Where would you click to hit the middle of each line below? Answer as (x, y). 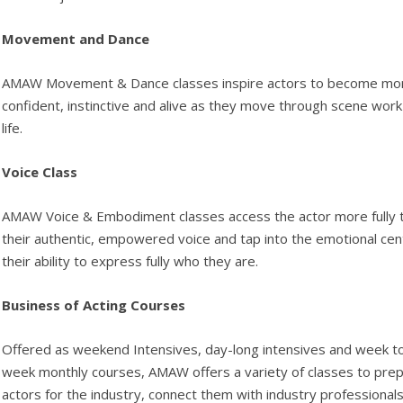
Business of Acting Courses (94, 305)
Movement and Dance (76, 39)
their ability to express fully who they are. (130, 261)
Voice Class (40, 172)
